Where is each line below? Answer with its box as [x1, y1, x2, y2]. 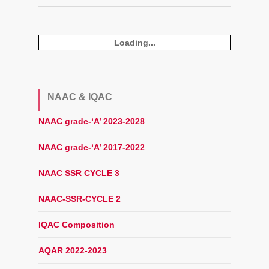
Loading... [113, 38, 156, 47]
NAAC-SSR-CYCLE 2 [38, 194, 121, 204]
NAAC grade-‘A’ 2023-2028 [38, 116, 145, 126]
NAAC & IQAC [47, 92, 112, 102]
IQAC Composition [38, 220, 115, 229]
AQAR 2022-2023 [38, 246, 107, 255]
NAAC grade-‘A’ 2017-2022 [38, 142, 145, 152]
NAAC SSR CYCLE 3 [38, 168, 119, 178]
